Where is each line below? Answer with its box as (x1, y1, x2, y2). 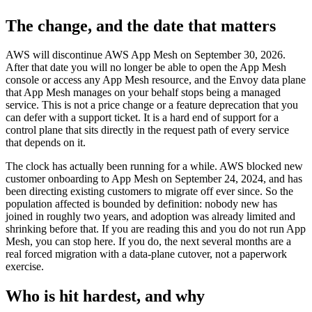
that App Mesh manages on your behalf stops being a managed (6, 86, 281, 99)
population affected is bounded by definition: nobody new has (6, 198, 277, 210)
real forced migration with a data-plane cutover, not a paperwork (6, 248, 287, 260)
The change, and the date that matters (6, 16, 276, 35)
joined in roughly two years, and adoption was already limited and (6, 210, 295, 223)
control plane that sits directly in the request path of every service (6, 124, 289, 136)
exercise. (6, 260, 44, 273)
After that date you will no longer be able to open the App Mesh (6, 61, 286, 74)
